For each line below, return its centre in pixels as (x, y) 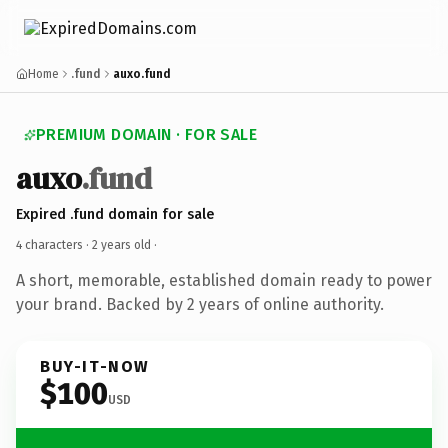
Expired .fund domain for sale (115, 214)
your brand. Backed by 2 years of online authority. (200, 304)
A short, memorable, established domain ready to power (224, 280)
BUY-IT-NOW (95, 366)
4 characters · (54, 244)
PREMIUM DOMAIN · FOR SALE (146, 134)
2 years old (121, 244)
